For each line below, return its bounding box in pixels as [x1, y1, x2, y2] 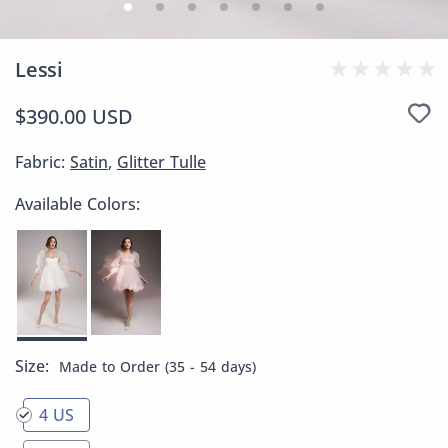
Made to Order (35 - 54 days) [59, 357, 256, 376]
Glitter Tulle [117, 151, 206, 173]
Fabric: [15, 151, 70, 173]
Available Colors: [15, 193, 140, 215]
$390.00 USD [15, 103, 133, 130]
